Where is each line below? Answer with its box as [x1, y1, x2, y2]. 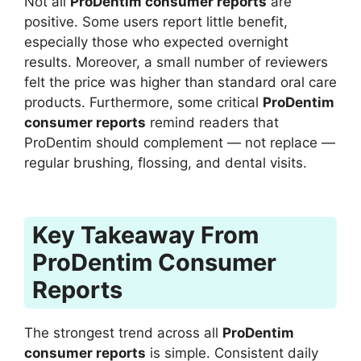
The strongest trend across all [24, 324, 222, 341]
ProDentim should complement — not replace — [24, 134, 335, 151]
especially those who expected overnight [24, 33, 288, 50]
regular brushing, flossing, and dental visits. [24, 154, 307, 171]
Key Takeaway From [32, 221, 259, 250]
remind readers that [146, 114, 279, 131]
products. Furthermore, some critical [24, 93, 263, 110]
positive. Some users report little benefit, [24, 13, 288, 30]
